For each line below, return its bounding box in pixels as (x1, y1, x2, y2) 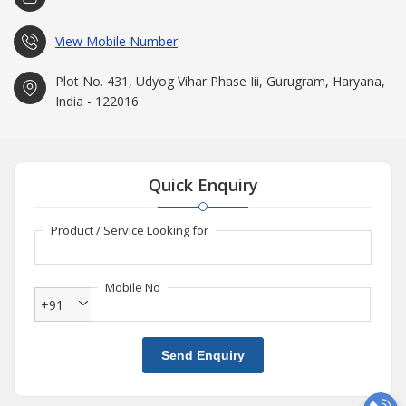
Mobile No (105, 278, 160, 295)
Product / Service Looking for (51, 221, 208, 238)
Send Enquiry (161, 347, 245, 362)
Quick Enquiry (148, 173, 258, 196)
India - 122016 (55, 92, 139, 110)
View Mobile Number (55, 32, 178, 50)
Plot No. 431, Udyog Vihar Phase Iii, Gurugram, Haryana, (55, 72, 385, 90)
